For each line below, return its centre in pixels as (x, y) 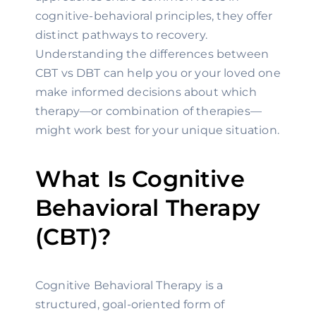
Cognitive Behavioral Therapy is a (129, 285)
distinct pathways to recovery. (121, 35)
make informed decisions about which (146, 92)
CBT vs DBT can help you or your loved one (158, 73)
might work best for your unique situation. (157, 130)
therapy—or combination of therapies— (148, 111)
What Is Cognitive (140, 179)
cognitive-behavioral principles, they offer (154, 16)
